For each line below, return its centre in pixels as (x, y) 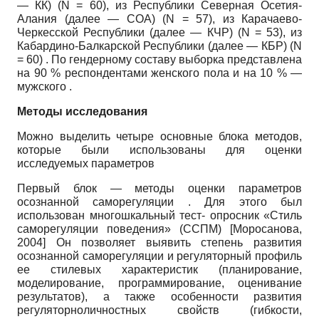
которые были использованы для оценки (159, 150)
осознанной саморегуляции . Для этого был (159, 202)
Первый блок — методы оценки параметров (159, 189)
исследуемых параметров (86, 164)
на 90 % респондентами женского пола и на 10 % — (159, 73)
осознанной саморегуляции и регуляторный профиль (159, 256)
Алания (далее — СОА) (90, 19)
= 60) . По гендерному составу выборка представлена (159, 60)
